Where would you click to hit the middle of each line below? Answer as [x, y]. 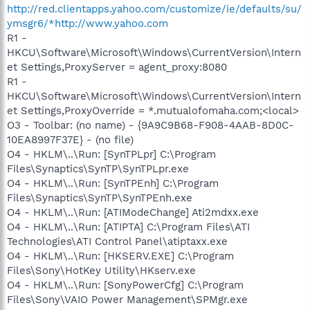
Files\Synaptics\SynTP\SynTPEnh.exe [100, 198]
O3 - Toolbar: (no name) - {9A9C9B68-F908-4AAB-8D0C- [151, 125]
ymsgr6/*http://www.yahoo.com [88, 24]
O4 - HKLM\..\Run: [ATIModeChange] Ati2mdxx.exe [133, 212]
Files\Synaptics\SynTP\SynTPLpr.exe [98, 169]
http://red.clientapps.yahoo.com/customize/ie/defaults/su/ [154, 9]
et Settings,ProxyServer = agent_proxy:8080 [117, 67]
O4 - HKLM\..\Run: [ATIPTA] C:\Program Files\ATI [128, 227]
